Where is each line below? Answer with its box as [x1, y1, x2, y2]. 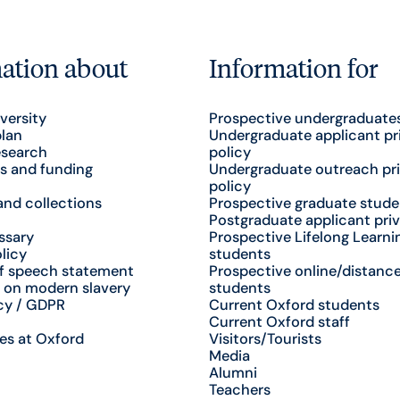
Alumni [208, 362, 257, 382]
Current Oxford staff [208, 312, 350, 331]
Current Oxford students [208, 295, 379, 314]
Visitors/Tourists [208, 329, 321, 348]
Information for [208, 50, 379, 85]
